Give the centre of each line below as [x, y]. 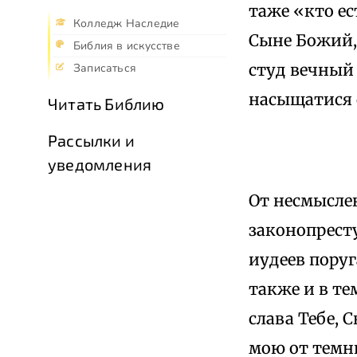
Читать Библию [106, 104]
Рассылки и [91, 141]
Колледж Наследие [127, 24]
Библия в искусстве [127, 46]
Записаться [105, 69]
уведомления [100, 165]
